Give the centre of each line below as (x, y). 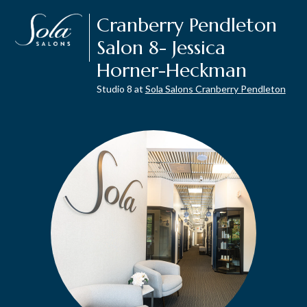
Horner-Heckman (171, 70)
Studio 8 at (120, 89)
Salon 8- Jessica (161, 48)
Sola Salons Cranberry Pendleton (215, 89)
